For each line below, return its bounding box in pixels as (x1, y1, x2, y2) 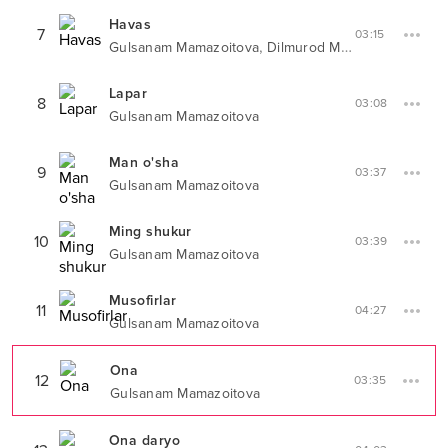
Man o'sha (109, 154, 179, 171)
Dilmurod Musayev (267, 39, 341, 56)
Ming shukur (109, 223, 192, 240)
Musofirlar (109, 292, 177, 309)
